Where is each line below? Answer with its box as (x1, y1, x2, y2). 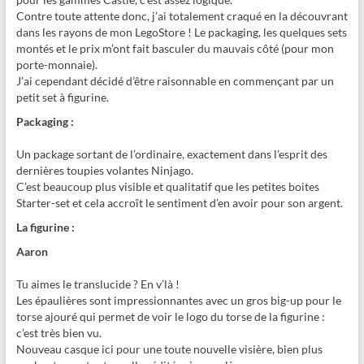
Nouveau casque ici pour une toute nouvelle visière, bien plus (15, 341, 323, 356)
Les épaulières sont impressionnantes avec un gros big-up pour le (15, 292, 341, 307)
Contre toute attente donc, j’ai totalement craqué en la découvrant (15, 8, 348, 23)
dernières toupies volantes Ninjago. (15, 162, 193, 177)
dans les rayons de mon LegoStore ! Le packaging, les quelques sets (15, 24, 347, 39)
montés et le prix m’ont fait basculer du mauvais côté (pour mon (15, 41, 334, 55)
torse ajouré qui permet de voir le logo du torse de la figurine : (15, 309, 325, 323)
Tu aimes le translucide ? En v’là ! (15, 276, 180, 291)
